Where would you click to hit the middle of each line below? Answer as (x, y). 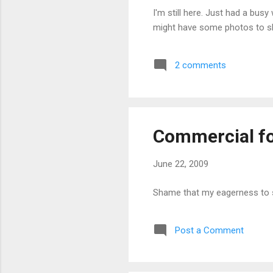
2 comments (200, 66)
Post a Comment (209, 230)
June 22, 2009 (181, 164)
